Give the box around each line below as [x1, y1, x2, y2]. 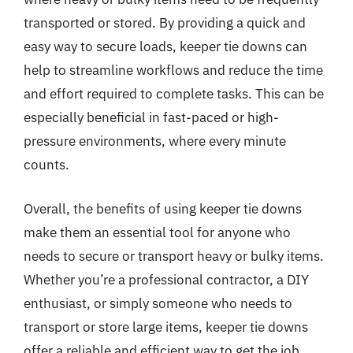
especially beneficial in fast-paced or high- [24, 109, 279, 126]
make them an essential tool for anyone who [24, 223, 291, 241]
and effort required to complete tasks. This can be [24, 85, 324, 102]
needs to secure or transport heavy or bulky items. [24, 247, 324, 265]
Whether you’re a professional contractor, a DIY [24, 270, 309, 288]
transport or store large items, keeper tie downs [24, 318, 308, 336]
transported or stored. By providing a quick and [24, 14, 306, 32]
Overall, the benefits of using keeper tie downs [24, 199, 302, 217]
